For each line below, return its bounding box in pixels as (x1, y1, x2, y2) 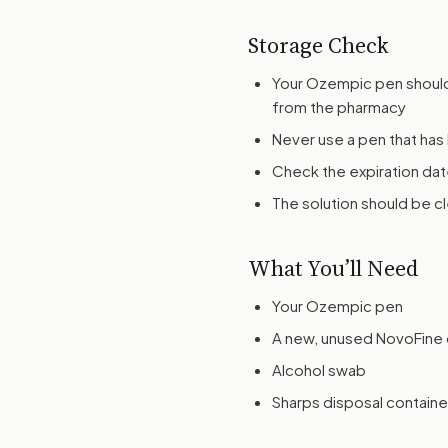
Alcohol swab (272, 360, 366, 379)
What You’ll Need (248, 253, 419, 283)
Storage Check (248, 30, 389, 60)
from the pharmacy (272, 97, 406, 116)
